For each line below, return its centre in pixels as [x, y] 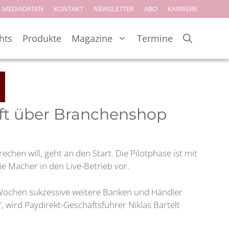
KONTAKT [68, 9]
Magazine [92, 38]
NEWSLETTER [114, 9]
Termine [155, 38]
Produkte [42, 38]
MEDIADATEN [23, 9]
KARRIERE [182, 9]
